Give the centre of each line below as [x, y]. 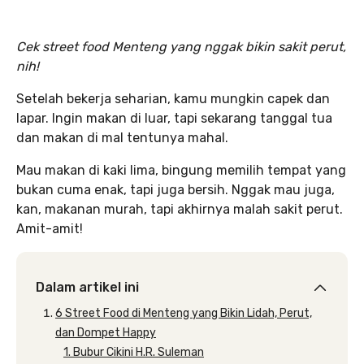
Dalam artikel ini [87, 287]
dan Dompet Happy [106, 333]
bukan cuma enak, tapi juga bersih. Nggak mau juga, [175, 190]
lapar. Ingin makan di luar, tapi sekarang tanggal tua [174, 118]
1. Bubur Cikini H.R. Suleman [134, 352]
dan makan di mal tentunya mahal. [122, 138]
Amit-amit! [50, 229]
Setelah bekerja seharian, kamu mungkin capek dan [173, 99]
